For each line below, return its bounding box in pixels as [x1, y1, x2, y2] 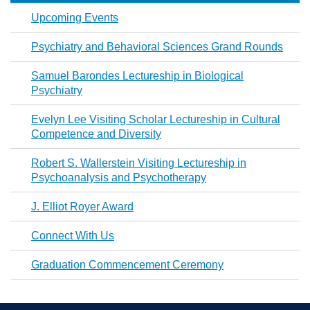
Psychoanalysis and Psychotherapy [31, 172, 206, 184]
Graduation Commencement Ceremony [31, 259, 224, 271]
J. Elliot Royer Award [31, 201, 134, 213]
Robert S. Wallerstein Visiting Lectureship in [31, 157, 246, 170]
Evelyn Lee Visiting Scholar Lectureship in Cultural [31, 113, 280, 126]
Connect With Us [31, 230, 114, 242]
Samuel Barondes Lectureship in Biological [31, 70, 244, 82]
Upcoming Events [31, 12, 118, 24]
